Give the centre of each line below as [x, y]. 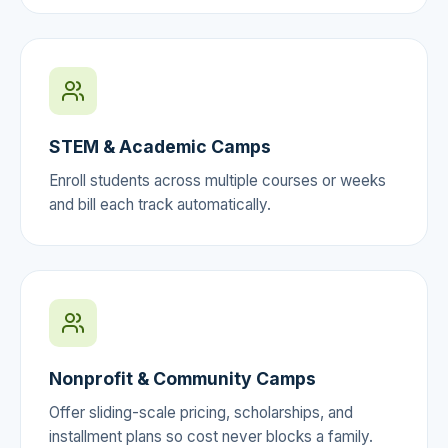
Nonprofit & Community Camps [182, 378]
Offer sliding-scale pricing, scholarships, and [201, 412]
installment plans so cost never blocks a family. [211, 436]
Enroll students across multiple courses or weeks [217, 180]
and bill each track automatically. [160, 204]
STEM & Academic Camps [160, 146]
